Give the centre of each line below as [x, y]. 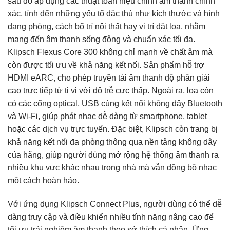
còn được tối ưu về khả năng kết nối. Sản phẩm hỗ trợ [106, 65]
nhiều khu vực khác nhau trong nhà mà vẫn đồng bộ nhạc [112, 168]
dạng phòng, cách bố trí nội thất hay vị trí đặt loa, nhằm [107, 27]
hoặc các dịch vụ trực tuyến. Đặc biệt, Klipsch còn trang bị [113, 129]
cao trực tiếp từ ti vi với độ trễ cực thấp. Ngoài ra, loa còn [111, 91]
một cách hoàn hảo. [43, 181]
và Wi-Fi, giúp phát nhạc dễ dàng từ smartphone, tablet [107, 117]
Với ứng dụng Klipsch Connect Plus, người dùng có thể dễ [115, 204]
